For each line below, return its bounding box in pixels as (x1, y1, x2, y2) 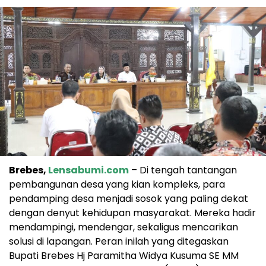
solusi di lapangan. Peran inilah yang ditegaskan (9, 235, 229, 249)
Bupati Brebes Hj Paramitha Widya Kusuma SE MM (9, 249, 239, 263)
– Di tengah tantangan (129, 163, 237, 178)
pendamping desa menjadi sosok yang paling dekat (9, 192, 248, 206)
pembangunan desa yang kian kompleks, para (9, 178, 225, 192)
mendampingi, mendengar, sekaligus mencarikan (9, 220, 238, 235)
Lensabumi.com (48, 163, 129, 178)
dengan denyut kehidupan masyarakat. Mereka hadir (9, 206, 256, 220)
